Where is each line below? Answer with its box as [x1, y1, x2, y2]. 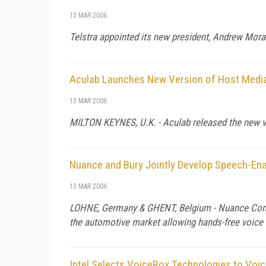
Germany [102, 201, 137, 214]
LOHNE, [69, 201, 102, 214]
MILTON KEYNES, [69, 116, 140, 128]
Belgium [179, 201, 211, 214]
